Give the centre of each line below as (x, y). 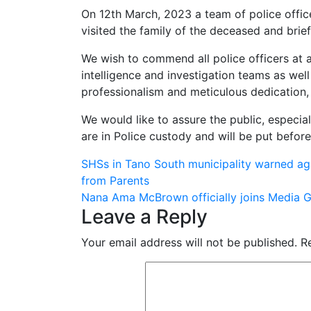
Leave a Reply (144, 216)
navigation (135, 194)
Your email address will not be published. (189, 242)
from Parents (115, 180)
